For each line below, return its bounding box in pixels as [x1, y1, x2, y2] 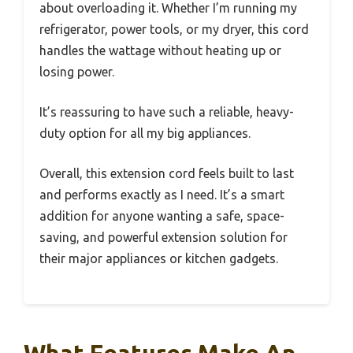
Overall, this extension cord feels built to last [39, 166, 294, 181]
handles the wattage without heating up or [39, 43, 281, 58]
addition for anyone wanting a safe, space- [39, 209, 284, 224]
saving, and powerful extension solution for [39, 230, 288, 245]
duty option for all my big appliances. [39, 126, 251, 141]
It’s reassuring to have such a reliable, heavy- [39, 105, 294, 120]
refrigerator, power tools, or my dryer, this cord [39, 22, 309, 37]
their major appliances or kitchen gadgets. [39, 251, 278, 266]
